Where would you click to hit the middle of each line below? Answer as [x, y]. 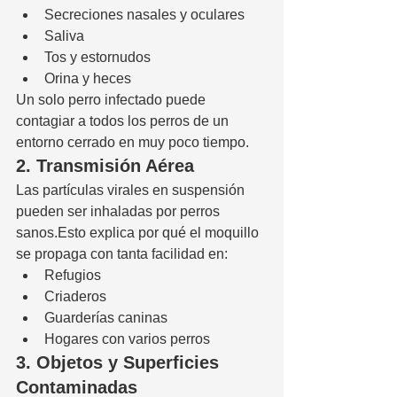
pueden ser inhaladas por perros [120, 211]
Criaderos [75, 296]
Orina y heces [88, 78]
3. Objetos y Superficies [120, 362]
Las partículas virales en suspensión [132, 190]
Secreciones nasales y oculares [144, 14]
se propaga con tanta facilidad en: [122, 253]
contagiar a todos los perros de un [124, 121]
